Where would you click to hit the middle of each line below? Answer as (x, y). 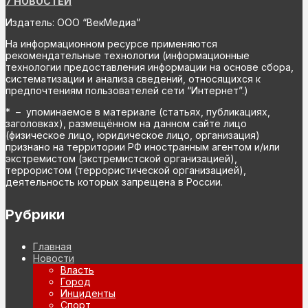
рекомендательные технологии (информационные (128, 55)
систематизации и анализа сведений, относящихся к (133, 78)
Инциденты (88, 294)
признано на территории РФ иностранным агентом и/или (143, 146)
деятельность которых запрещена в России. (114, 181)
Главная (52, 247)
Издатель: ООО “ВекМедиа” (73, 22)
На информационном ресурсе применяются (111, 43)
